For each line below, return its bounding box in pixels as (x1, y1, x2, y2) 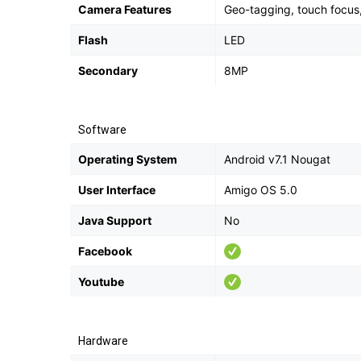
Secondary (78, 64, 138, 77)
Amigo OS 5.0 (224, 183, 297, 197)
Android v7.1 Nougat (224, 152, 330, 166)
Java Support (78, 214, 151, 227)
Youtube (78, 275, 124, 288)
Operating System (78, 152, 177, 166)
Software (78, 123, 127, 136)
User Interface (78, 183, 156, 197)
